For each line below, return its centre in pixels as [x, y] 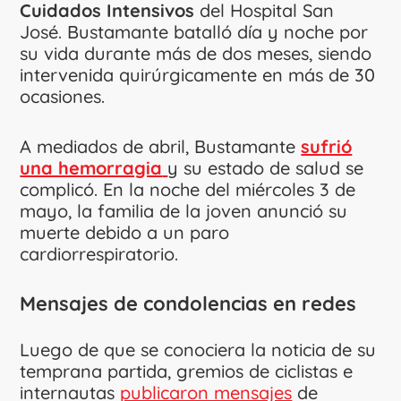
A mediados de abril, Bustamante [161, 146]
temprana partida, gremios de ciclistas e [187, 371]
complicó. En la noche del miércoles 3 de [188, 189]
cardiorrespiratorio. [99, 253]
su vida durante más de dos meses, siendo [196, 53]
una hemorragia [91, 167]
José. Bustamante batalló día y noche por [194, 31]
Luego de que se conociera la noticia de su [198, 349]
